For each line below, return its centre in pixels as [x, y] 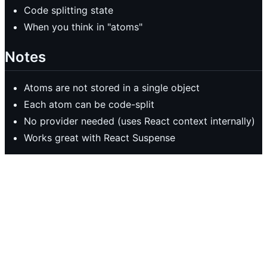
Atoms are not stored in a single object [112, 87]
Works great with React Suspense [100, 137]
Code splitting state [69, 10]
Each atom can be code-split [89, 104]
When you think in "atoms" [83, 27]
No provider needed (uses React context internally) [139, 121]
